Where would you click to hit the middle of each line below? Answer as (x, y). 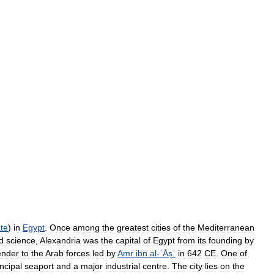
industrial (123, 266)
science (21, 240)
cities (161, 228)
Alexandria (60, 240)
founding (225, 240)
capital (128, 240)
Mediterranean (226, 228)
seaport (39, 266)
